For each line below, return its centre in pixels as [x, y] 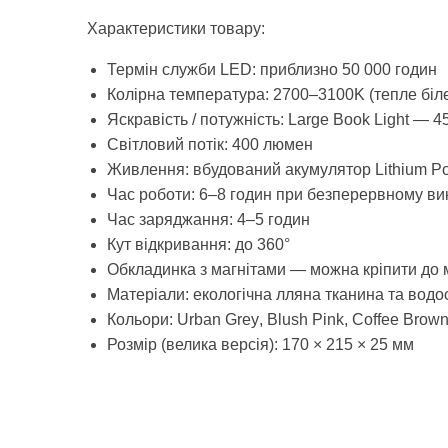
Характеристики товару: [176, 28]
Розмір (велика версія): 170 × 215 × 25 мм [260, 344]
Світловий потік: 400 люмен [210, 144]
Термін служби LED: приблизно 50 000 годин [272, 69]
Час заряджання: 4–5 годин [208, 219]
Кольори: [142, 319]
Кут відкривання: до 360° [198, 244]
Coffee [375, 319]
